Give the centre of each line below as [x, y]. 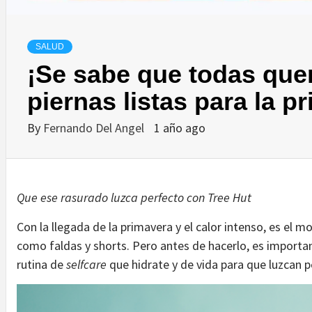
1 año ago [180, 128]
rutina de [41, 265]
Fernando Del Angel [95, 128]
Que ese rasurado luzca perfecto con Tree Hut [134, 198]
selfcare [86, 265]
